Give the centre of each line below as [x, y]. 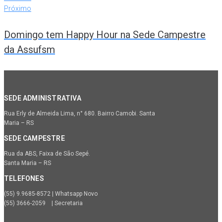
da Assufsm [29, 49]
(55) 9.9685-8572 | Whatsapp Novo [51, 194]
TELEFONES [24, 178]
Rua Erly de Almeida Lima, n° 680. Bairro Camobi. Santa [80, 113]
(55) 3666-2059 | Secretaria [43, 203]
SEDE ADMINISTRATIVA [43, 98]
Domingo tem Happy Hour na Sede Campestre [105, 34]
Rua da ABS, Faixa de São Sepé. [47, 153]
